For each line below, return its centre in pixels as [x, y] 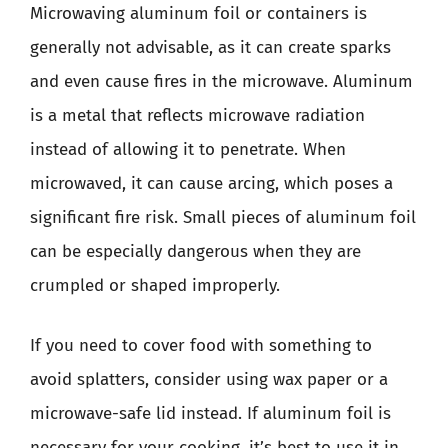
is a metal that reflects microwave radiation [197, 115]
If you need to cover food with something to [201, 345]
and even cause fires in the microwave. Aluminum [221, 81]
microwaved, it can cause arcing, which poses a [211, 183]
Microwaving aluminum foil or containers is [198, 13]
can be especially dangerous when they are [195, 251]
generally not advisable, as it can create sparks [210, 47]
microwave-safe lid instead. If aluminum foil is [210, 413]
